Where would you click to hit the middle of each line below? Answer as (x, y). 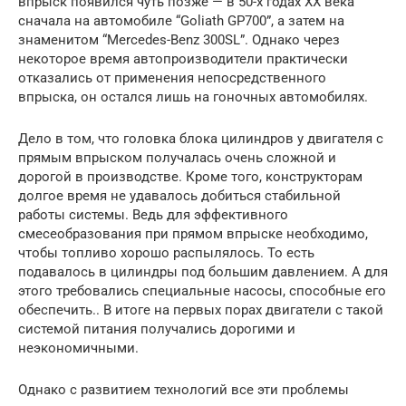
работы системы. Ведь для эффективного (153, 214)
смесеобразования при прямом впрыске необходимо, (193, 233)
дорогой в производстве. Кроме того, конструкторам (190, 176)
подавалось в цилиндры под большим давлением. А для (203, 271)
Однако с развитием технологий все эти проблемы (184, 389)
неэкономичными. (78, 348)
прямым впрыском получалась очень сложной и (177, 157)
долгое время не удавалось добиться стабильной (179, 195)
